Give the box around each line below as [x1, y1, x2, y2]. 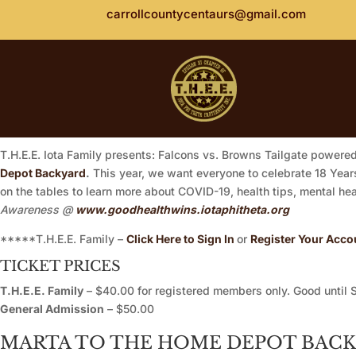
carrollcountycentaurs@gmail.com [106, 6, 307, 21]
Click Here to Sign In [126, 232, 234, 246]
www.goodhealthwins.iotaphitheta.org [75, 203, 289, 217]
